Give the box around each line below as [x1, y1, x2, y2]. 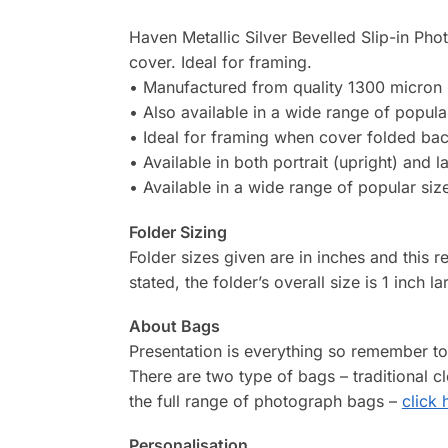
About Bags [128, 316, 220, 336]
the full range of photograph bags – [128, 391, 402, 411]
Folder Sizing [128, 221, 227, 242]
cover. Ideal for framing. [128, 52, 312, 73]
